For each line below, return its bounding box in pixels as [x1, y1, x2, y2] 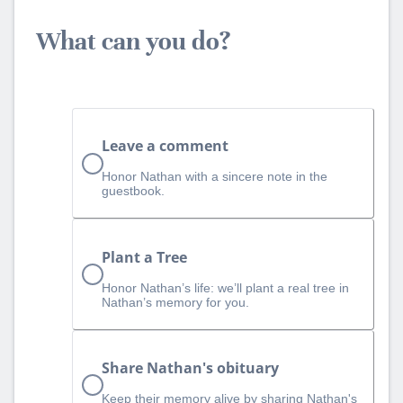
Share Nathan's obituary [102, 357, 279, 378]
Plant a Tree [102, 246, 187, 267]
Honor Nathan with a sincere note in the [102, 169, 327, 184]
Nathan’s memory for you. [102, 294, 249, 309]
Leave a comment [102, 136, 228, 157]
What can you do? [36, 26, 230, 58]
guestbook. [102, 184, 165, 199]
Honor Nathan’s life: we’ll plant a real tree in [102, 280, 349, 295]
